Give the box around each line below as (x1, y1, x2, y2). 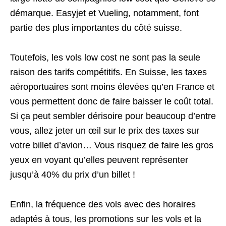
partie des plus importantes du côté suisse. (10, 22, 185, 33)
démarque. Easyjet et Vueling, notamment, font (10, 8, 199, 18)
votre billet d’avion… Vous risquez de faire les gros (10, 140, 213, 150)
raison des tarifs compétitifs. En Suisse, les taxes (10, 67, 207, 77)
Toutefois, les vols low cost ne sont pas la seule (10, 52, 200, 63)
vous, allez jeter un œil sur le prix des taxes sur (10, 125, 199, 136)
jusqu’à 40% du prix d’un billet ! (10, 169, 135, 180)
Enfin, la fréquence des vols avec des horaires (10, 199, 196, 209)
